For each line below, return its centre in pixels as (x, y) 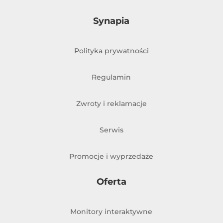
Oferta (111, 182)
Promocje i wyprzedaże (111, 157)
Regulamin (111, 77)
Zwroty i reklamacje (111, 104)
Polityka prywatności (111, 51)
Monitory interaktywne (111, 212)
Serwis (111, 130)
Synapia (111, 21)
